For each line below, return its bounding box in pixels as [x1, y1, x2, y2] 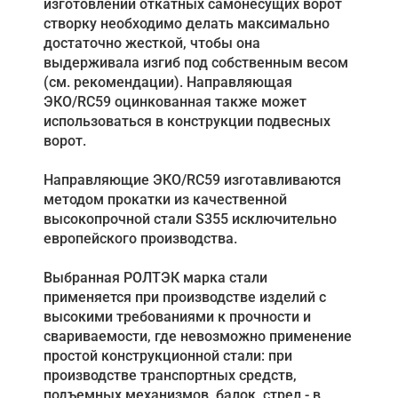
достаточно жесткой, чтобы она [44, 35, 260, 52]
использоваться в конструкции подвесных [44, 113, 330, 131]
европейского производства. [44, 230, 237, 248]
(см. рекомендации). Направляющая [44, 74, 292, 92]
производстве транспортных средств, [44, 367, 297, 385]
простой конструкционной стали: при [44, 347, 292, 365]
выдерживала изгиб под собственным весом [44, 54, 348, 72]
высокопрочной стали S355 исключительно [44, 211, 337, 228]
